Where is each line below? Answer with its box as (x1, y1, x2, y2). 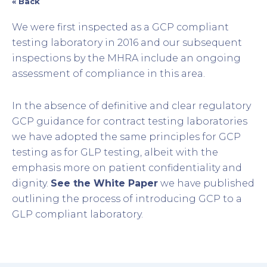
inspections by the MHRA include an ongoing (12, 52, 241, 64)
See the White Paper (51, 178, 158, 190)
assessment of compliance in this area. (12, 68, 205, 80)
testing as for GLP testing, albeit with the (12, 147, 218, 159)
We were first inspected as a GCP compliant (12, 21, 229, 33)
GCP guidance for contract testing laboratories (12, 116, 247, 128)
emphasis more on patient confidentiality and (12, 162, 242, 174)
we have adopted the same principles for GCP (12, 131, 241, 143)
